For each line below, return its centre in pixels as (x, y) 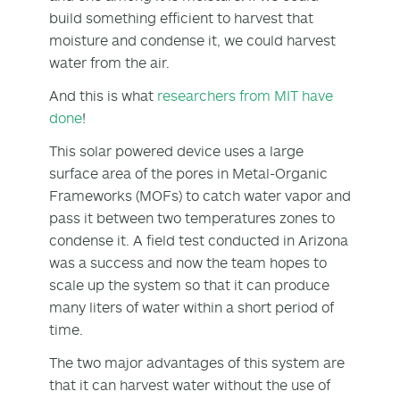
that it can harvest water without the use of (190, 384)
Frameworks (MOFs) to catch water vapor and (200, 195)
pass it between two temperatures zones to (192, 217)
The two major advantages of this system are (197, 362)
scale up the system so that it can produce (189, 284)
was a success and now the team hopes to (188, 262)
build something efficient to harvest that (181, 17)
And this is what (103, 95)
